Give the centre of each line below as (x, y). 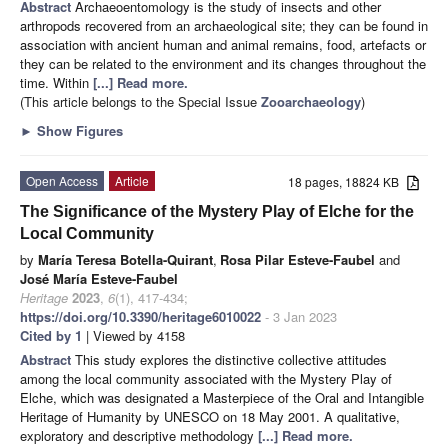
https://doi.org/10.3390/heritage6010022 (140, 316)
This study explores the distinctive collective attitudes (231, 359)
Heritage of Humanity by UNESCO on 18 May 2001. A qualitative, (210, 416)
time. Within (56, 82)
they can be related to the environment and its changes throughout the (223, 63)
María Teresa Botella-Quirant (125, 259)
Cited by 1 (51, 335)
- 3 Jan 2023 (299, 316)
